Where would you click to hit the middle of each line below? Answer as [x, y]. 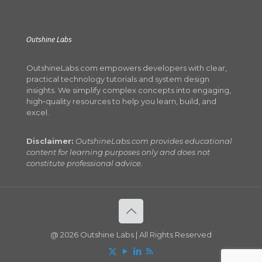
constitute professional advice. [85, 163]
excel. [38, 112]
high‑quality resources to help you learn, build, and [121, 101]
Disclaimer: [50, 141]
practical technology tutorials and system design [118, 79]
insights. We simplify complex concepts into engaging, [129, 90]
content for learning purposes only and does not [118, 152]
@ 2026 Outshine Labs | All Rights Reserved [131, 234]
